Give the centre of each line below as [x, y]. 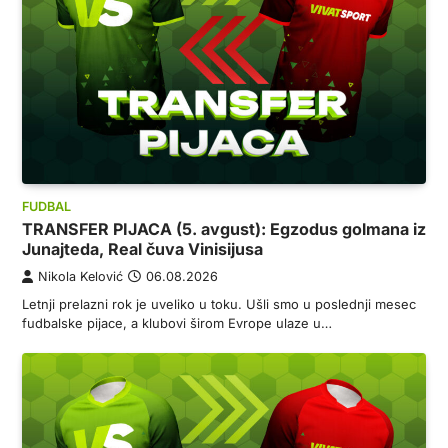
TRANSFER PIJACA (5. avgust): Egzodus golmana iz [224, 229]
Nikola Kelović [80, 277]
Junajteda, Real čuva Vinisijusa [142, 249]
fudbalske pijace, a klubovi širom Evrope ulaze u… [177, 323]
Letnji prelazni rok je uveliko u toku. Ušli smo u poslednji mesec [219, 304]
